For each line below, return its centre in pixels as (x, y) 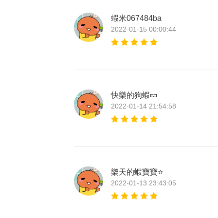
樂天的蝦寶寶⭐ (137, 172)
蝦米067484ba (136, 18)
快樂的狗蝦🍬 (134, 95)
